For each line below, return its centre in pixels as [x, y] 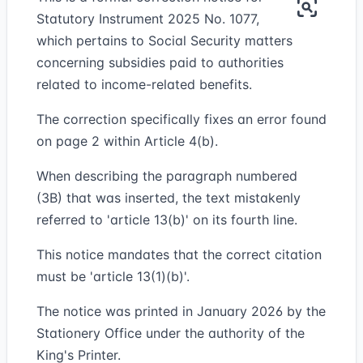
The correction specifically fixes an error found [181, 119]
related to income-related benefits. [144, 84]
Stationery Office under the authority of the [171, 333]
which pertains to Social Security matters [164, 41]
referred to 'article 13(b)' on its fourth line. [167, 220]
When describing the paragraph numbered [167, 176]
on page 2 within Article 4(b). [127, 141]
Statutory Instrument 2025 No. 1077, [148, 19]
